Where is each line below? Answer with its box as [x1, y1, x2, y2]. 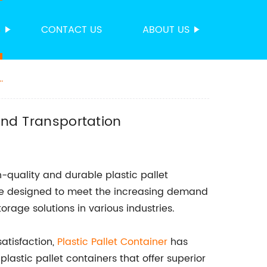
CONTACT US [41, 22, 102, 38]
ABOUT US [142, 22, 190, 38]
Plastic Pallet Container [57, 234, 167, 250]
